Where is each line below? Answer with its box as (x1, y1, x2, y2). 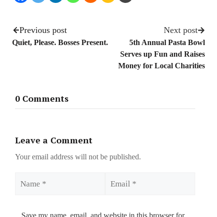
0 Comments (15, 93, 69, 105)
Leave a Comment (15, 134, 93, 146)
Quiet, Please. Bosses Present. (12, 38, 108, 46)
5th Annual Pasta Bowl (129, 38, 205, 46)
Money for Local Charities (118, 61, 205, 70)
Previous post (19, 25, 67, 35)
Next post (164, 25, 198, 35)
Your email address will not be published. (15, 153, 141, 161)
